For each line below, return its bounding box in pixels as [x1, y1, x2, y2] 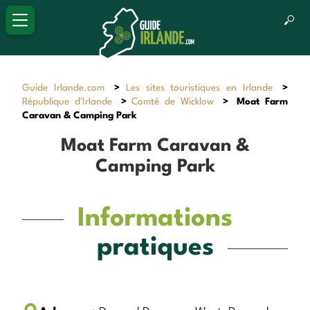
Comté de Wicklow [131, 96, 214, 107]
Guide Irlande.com [22, 82, 104, 93]
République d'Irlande [22, 96, 112, 107]
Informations [77, 206, 232, 232]
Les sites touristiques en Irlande [125, 82, 273, 93]
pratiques [96, 235, 214, 261]
